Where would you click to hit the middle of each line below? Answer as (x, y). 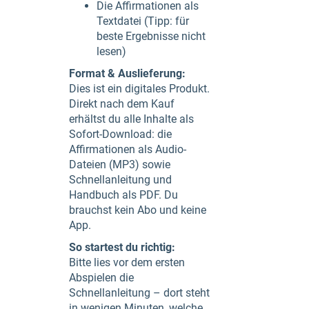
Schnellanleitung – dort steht (139, 293)
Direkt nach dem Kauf (122, 104)
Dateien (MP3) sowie (120, 165)
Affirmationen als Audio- (128, 149)
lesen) (111, 51)
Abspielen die (101, 278)
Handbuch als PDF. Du (123, 195)
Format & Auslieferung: (127, 73)
